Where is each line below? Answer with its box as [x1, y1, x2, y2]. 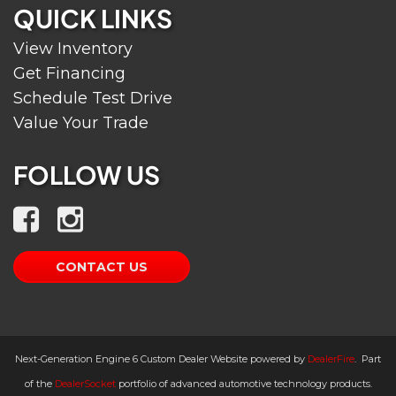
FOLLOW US [13, 159, 160, 190]
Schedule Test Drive [13, 88, 172, 108]
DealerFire [308, 353, 354, 365]
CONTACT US [56, 259, 148, 275]
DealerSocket [54, 377, 116, 390]
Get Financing [13, 64, 126, 83]
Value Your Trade [13, 113, 148, 133]
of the [24, 377, 55, 390]
